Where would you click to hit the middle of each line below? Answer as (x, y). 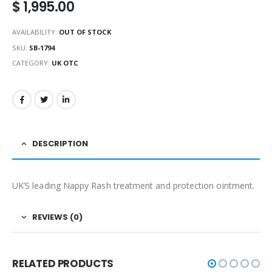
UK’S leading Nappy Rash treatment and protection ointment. (134, 185)
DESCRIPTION (60, 143)
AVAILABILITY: (36, 32)
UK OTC (65, 63)
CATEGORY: (32, 63)
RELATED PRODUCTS (63, 263)
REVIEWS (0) (57, 217)
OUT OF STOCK (85, 32)
